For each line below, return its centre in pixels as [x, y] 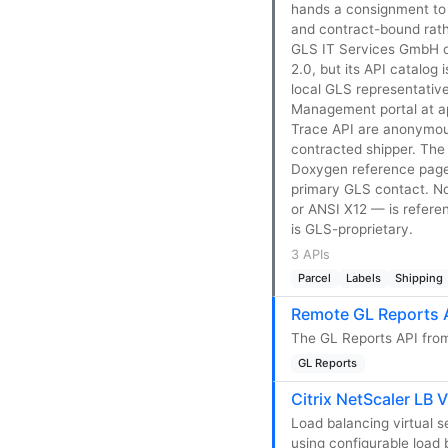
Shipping [419, 278]
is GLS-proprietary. [352, 229]
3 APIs [310, 255]
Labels [363, 278]
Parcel [315, 278]
